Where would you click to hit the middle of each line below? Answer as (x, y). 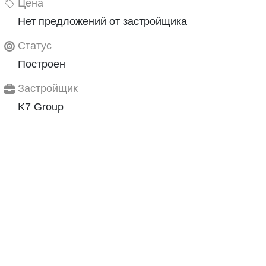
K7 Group (41, 107)
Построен (42, 64)
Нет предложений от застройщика (102, 21)
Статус (35, 45)
